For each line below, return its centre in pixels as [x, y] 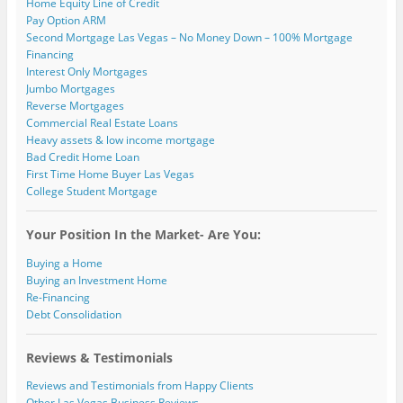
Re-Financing [58, 297]
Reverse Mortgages [75, 106]
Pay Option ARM [66, 21]
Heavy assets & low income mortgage [120, 140]
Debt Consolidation [73, 314]
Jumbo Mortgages [70, 89]
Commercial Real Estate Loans [102, 123]
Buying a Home [64, 263]
